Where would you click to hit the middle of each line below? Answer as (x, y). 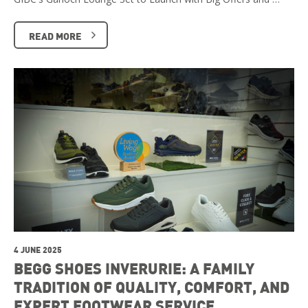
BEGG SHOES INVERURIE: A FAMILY (134, 268)
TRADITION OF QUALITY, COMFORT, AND (152, 287)
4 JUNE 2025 (38, 250)
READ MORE (55, 35)
